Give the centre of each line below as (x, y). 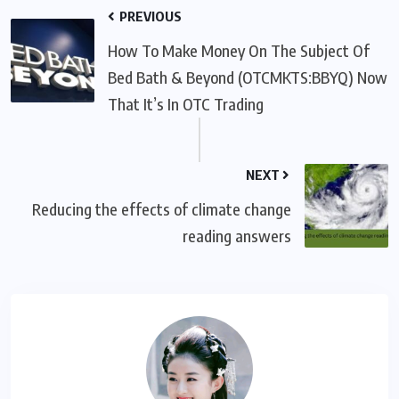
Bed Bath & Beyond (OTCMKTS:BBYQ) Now (248, 77)
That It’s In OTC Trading (186, 104)
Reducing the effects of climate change (162, 209)
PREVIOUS (149, 16)
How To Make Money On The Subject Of (239, 51)
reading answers (237, 236)
